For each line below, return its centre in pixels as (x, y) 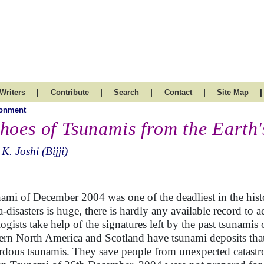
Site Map (233, 92)
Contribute (70, 92)
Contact (178, 92)
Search (126, 92)
